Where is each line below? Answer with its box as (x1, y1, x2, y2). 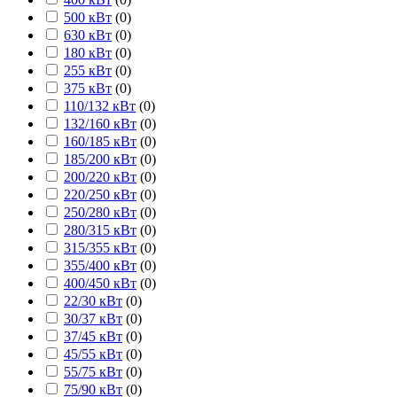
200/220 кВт (64, 169, 136, 185)
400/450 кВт (64, 276, 136, 292)
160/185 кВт (64, 134, 136, 150)
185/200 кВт (64, 152, 136, 167)
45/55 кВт (64, 346, 122, 362)
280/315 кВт (64, 222, 136, 238)
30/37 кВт (64, 311, 122, 327)
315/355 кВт (64, 240, 136, 256)
